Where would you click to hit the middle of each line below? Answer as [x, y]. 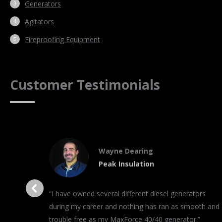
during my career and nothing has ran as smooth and [135, 206]
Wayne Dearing [126, 151]
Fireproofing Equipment [62, 39]
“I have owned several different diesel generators [128, 193]
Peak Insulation [127, 164]
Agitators [39, 21]
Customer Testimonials [85, 84]
